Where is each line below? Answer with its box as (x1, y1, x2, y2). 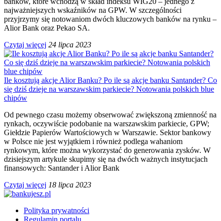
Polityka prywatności (24, 206, 89, 215)
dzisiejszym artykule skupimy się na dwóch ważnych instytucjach (4, 154, 208, 163)
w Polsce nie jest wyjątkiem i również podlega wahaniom (4, 137, 183, 146)
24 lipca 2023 (48, 40, 91, 49)
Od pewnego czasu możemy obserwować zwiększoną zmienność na (4, 110, 217, 119)
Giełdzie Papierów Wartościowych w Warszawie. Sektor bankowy (4, 128, 211, 137)
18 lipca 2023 (48, 180, 91, 189)
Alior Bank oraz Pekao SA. (4, 23, 90, 32)
